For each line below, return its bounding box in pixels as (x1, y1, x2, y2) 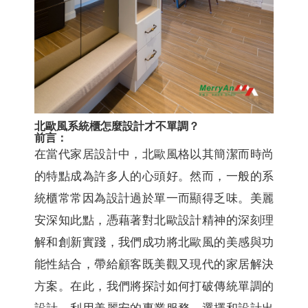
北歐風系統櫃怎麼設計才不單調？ (34, 120, 199, 132)
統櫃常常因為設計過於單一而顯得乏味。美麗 (34, 191, 274, 205)
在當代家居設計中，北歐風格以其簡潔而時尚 (34, 147, 274, 161)
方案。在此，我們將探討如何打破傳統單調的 (34, 279, 274, 293)
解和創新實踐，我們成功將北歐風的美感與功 (34, 235, 274, 249)
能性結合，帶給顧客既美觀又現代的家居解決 (34, 257, 274, 271)
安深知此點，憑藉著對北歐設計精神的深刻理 (34, 213, 274, 227)
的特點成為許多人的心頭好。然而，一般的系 (34, 169, 274, 183)
